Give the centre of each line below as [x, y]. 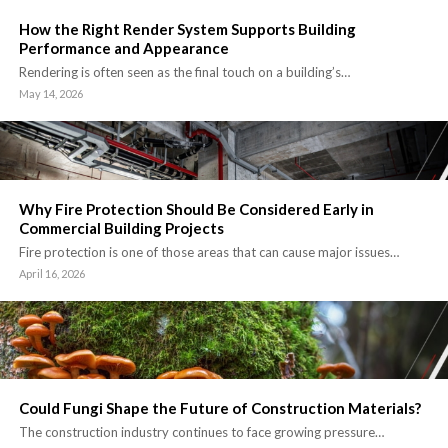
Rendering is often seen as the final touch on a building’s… [184, 71]
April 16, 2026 [52, 273]
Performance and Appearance [124, 47]
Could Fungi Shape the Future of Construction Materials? [220, 407]
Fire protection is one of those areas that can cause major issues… [209, 251]
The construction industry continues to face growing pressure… [201, 431]
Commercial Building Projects [121, 227]
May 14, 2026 [51, 93]
